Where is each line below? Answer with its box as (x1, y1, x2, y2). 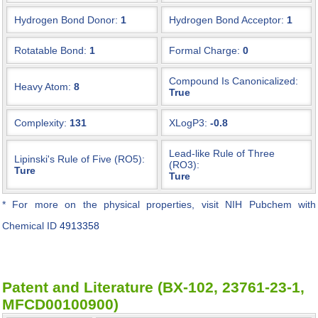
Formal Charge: (169, 45, 240, 56)
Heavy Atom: (14, 81, 71, 92)
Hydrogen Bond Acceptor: (169, 14, 284, 26)
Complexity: (14, 117, 67, 128)
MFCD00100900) (2, 296, 119, 312)
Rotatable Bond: (14, 45, 87, 56)
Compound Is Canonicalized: (169, 75, 298, 87)
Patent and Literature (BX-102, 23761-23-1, (2, 279, 305, 295)
